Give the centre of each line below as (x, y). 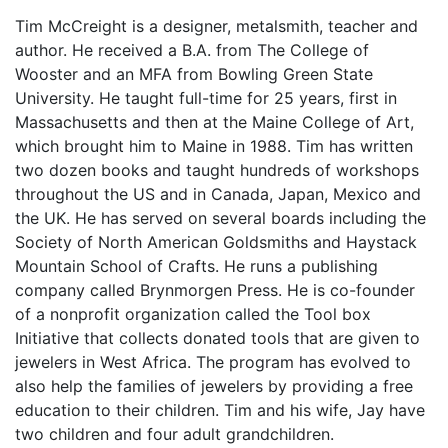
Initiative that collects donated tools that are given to (217, 338)
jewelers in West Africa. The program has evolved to (213, 362)
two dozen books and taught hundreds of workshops (217, 170)
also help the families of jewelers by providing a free (214, 386)
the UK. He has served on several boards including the (220, 218)
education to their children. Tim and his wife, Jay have (220, 410)
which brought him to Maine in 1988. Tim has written (214, 146)
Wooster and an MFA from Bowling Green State (194, 74)
